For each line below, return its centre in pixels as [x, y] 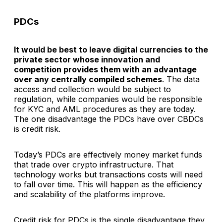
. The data [181, 80]
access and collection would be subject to [92, 89]
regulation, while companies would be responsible [108, 99]
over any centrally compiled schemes [88, 80]
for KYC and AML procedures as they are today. [105, 109]
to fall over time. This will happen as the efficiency [108, 185]
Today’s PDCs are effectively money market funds [108, 155]
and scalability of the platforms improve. [89, 194]
